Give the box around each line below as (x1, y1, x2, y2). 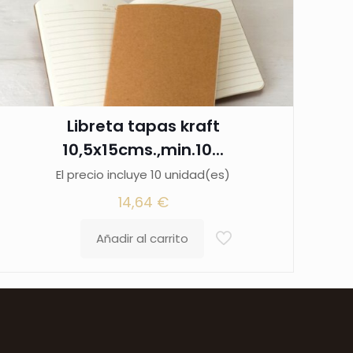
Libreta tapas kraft (66, 115, 220, 138)
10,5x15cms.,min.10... (62, 139, 225, 162)
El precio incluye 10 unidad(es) (56, 166, 231, 184)
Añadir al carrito (96, 230, 189, 247)
